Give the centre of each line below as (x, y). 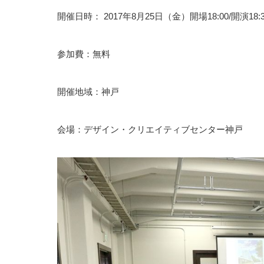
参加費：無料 (84, 54)
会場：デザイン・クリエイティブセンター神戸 (150, 129)
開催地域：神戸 (88, 92)
